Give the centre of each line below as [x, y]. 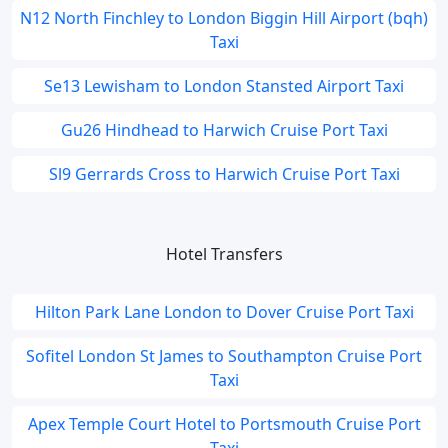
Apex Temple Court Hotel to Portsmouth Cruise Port [224, 424]
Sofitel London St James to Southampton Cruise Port [224, 356]
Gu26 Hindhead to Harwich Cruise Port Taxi [224, 130]
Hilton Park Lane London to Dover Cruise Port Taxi [224, 312]
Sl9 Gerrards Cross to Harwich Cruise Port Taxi [224, 174]
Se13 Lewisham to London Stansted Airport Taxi [224, 86]
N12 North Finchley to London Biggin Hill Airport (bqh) [224, 18]
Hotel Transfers [224, 254]
